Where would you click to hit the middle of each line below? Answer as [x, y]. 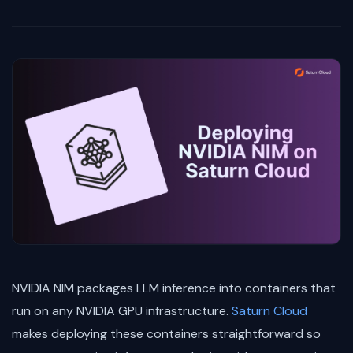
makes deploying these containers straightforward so [166, 334]
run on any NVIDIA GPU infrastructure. [122, 311]
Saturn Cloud [269, 311]
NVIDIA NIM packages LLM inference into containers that [174, 288]
